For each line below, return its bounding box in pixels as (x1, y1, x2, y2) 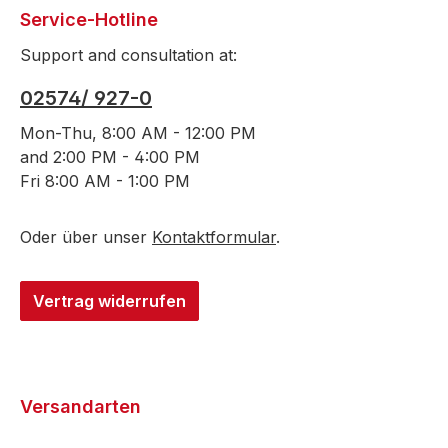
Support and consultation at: (20, 45, 237, 65)
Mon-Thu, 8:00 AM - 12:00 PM (20, 123, 256, 143)
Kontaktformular (152, 227, 276, 247)
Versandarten (20, 396, 141, 417)
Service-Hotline (20, 9, 158, 30)
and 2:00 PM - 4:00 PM (20, 147, 200, 167)
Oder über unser (20, 227, 152, 247)
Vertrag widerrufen (33, 291, 186, 311)
